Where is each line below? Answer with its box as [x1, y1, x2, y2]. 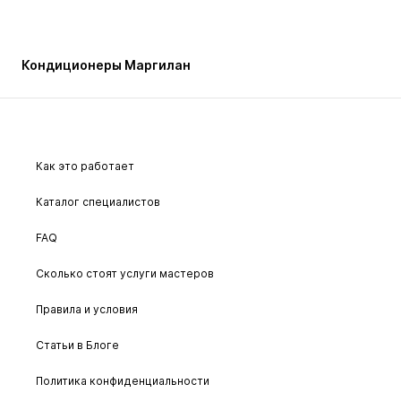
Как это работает [36, 159, 134, 173]
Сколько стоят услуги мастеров [36, 267, 214, 280]
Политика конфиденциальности [36, 374, 209, 388]
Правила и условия [36, 303, 138, 316]
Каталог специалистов [36, 195, 160, 209]
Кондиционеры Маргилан [21, 57, 191, 73]
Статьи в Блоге [36, 338, 119, 352]
